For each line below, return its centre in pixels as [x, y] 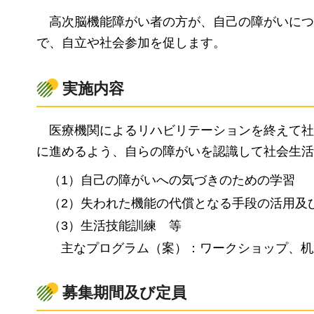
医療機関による [93, 130]
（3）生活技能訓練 [103, 225]
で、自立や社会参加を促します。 [131, 43]
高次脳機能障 [87, 22]
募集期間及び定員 [124, 292]
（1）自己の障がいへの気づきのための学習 [172, 180]
